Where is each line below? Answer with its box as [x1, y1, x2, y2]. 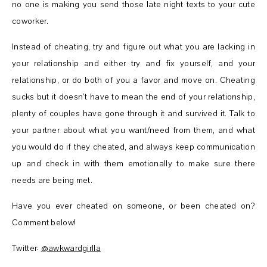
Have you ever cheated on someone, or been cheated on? [12, 200, 255, 212]
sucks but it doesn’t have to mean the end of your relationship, [12, 91, 255, 103]
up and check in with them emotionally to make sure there [12, 157, 255, 169]
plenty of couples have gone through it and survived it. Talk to [12, 107, 255, 119]
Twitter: [12, 242, 41, 254]
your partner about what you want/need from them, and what [12, 124, 255, 136]
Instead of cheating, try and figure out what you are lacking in [12, 41, 255, 52]
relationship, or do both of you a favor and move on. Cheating [12, 74, 255, 86]
